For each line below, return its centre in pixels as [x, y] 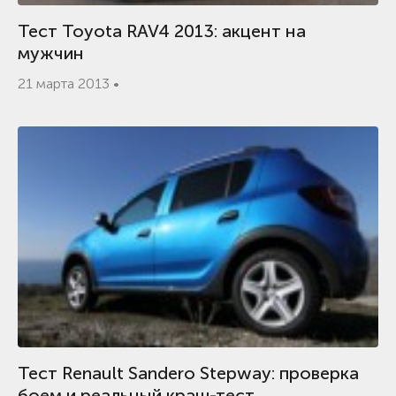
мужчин [51, 53]
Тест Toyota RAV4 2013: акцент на [162, 31]
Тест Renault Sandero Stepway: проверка [188, 373]
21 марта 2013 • [69, 84]
